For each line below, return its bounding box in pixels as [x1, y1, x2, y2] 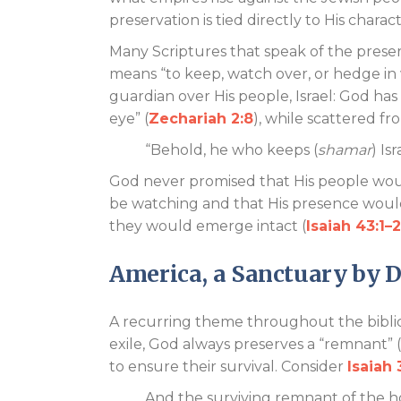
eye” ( [109, 110, 149, 127]
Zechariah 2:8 [149, 110, 253, 127]
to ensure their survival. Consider [109, 358, 347, 375]
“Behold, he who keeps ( [145, 141, 318, 158]
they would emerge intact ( [109, 218, 306, 235]
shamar [318, 141, 371, 158]
